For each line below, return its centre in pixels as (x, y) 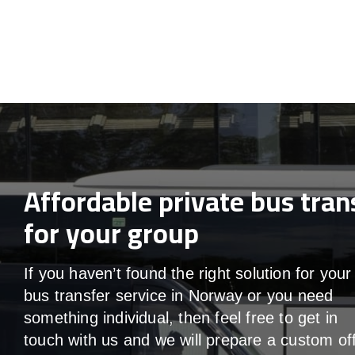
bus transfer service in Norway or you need (179, 296)
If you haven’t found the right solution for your (188, 274)
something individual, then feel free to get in (181, 318)
